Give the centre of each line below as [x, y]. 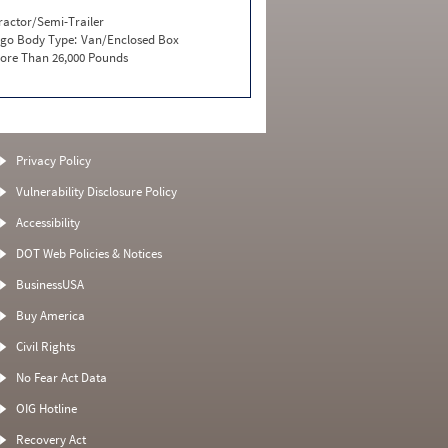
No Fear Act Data [61, 377]
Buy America [50, 315]
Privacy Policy [53, 160]
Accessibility [47, 222]
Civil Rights [45, 346]
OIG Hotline [46, 408]
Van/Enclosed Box [129, 39]
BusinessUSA [49, 284]
